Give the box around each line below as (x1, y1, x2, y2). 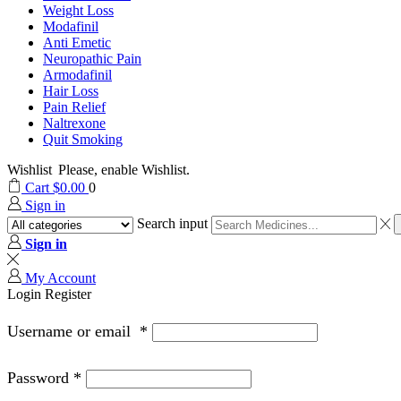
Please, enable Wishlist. (58, 162, 190, 178)
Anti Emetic (43, 35, 111, 51)
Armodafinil (43, 67, 112, 83)
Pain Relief (43, 99, 106, 115)
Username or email (7, 321, 140, 340)
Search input (136, 216, 208, 232)
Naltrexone (43, 115, 106, 132)
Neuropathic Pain (43, 51, 141, 67)
